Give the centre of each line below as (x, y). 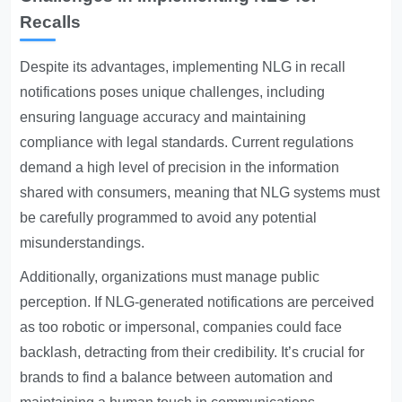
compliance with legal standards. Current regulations (187, 142)
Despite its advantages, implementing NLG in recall (183, 67)
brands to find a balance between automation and (177, 377)
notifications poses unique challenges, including (173, 92)
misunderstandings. (83, 243)
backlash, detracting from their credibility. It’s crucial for (192, 352)
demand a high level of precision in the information (180, 167)
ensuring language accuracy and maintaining (163, 117)
